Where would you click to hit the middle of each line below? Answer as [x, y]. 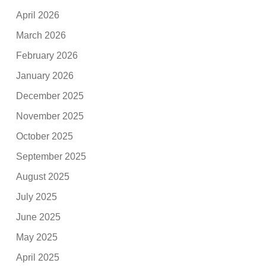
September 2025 [51, 156]
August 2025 [43, 176]
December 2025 [50, 96]
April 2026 [38, 15]
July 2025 [37, 197]
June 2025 [39, 217]
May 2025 [37, 237]
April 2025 [38, 257]
